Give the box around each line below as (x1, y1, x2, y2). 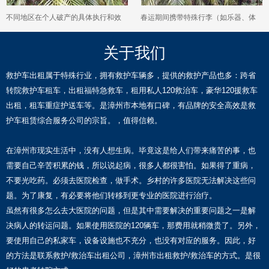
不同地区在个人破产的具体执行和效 (6, 13, 121, 22)
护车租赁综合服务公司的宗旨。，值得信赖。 (6, 116, 162, 125)
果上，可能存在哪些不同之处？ (6, 30, 107, 39)
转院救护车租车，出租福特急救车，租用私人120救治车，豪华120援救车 (6, 86, 258, 95)
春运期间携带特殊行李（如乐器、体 (141, 13, 256, 22)
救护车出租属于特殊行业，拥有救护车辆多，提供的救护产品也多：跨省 (6, 71, 256, 80)
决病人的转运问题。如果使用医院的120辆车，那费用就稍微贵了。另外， (6, 221, 261, 231)
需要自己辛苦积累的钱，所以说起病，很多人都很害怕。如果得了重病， (6, 161, 256, 171)
